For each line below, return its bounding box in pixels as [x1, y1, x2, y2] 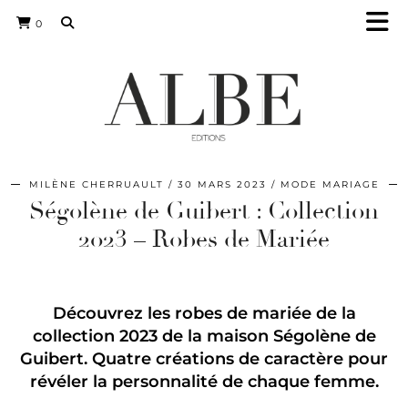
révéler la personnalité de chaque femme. [29, 372, 379, 392]
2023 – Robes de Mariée [78, 225, 330, 254]
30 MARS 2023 [177, 178, 267, 190]
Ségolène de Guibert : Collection [29, 197, 379, 226]
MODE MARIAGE [280, 178, 380, 190]
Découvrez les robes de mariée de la [52, 303, 356, 323]
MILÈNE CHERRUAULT [28, 178, 164, 190]
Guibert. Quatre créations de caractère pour [20, 349, 388, 369]
